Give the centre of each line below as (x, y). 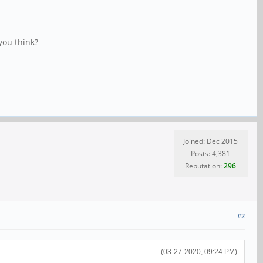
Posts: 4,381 (210, 154)
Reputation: (204, 166)
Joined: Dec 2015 (210, 141)
